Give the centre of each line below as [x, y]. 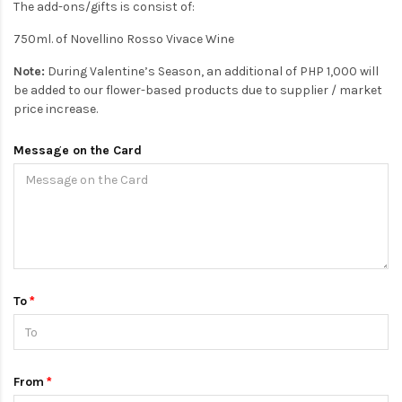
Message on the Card [78, 150]
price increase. [56, 109]
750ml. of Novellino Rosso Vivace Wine [124, 39]
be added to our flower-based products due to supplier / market [198, 90]
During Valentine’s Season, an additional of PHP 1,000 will [212, 71]
